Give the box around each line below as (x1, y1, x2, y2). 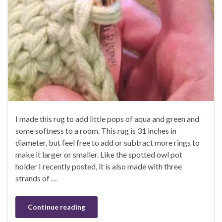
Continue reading (28, 202, 85, 211)
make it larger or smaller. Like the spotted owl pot (15, 149, 182, 159)
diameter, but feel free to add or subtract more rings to (15, 137, 200, 147)
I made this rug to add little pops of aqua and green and (15, 113, 199, 123)
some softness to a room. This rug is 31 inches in (15, 125, 176, 135)
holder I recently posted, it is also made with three (15, 161, 182, 171)
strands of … (15, 173, 57, 183)
